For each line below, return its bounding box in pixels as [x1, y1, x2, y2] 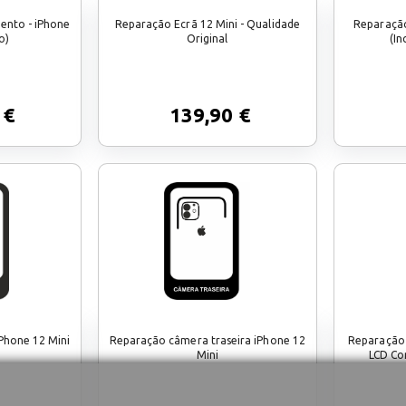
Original [187, 32, 228, 44]
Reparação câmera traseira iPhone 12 [109, 333, 305, 346]
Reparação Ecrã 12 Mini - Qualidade [114, 17, 300, 30]
